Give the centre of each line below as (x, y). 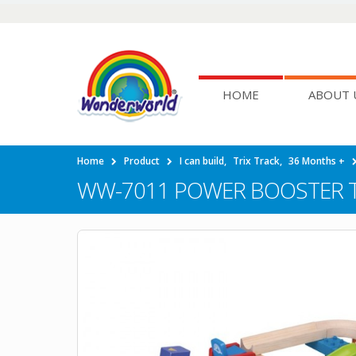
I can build (202, 161)
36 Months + (317, 161)
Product (142, 161)
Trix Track (256, 161)
